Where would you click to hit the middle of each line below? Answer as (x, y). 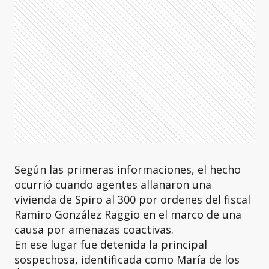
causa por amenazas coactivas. (95, 229)
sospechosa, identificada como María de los (127, 259)
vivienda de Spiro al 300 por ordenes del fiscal (132, 199)
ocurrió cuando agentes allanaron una (113, 184)
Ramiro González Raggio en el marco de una (128, 214)
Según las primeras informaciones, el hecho (128, 169)
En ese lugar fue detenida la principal (111, 244)
